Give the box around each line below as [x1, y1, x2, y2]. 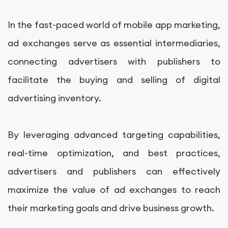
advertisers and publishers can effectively [8, 165, 220, 178]
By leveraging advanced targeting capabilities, [8, 129, 220, 141]
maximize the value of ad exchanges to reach [8, 184, 220, 196]
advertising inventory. [8, 92, 101, 104]
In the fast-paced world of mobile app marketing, [8, 19, 220, 31]
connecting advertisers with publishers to [8, 55, 220, 68]
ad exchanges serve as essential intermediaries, [8, 37, 220, 49]
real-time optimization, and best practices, [8, 147, 220, 159]
